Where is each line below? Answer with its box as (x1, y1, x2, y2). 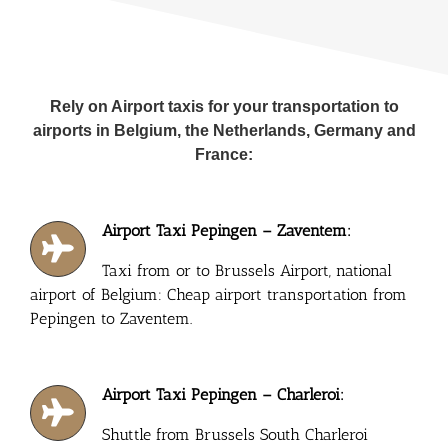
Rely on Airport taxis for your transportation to (49, 97, 399, 115)
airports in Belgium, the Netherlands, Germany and (32, 121, 416, 139)
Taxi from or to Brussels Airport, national (102, 260, 393, 280)
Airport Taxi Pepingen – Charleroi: (102, 384, 345, 404)
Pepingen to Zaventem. (29, 308, 192, 328)
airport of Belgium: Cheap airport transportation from (29, 284, 407, 304)
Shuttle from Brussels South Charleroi (102, 424, 369, 444)
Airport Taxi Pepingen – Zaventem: (102, 220, 352, 240)
